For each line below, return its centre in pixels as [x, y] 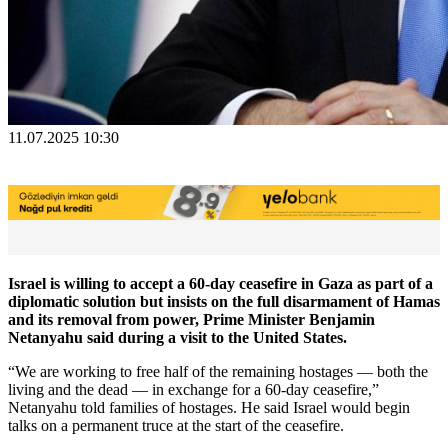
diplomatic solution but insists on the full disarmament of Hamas [224, 301]
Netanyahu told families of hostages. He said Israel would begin [209, 407]
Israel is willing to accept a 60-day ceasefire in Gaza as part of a [220, 283]
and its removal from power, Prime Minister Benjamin [191, 319]
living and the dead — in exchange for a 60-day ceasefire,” [193, 389]
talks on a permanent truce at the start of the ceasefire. [176, 425]
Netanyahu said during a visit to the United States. [177, 337]
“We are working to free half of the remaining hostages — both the [218, 371]
